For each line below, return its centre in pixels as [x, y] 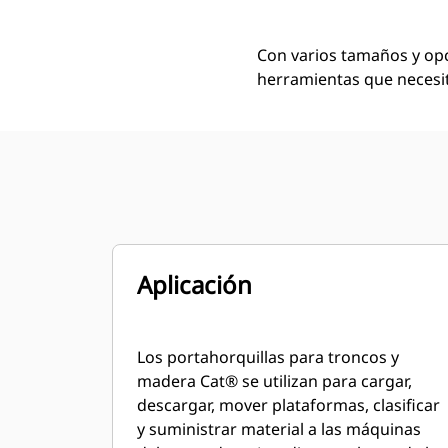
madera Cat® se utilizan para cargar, [274, 381]
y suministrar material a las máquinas [279, 429]
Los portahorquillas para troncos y [268, 357]
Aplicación [194, 284]
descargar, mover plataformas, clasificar [288, 405]
